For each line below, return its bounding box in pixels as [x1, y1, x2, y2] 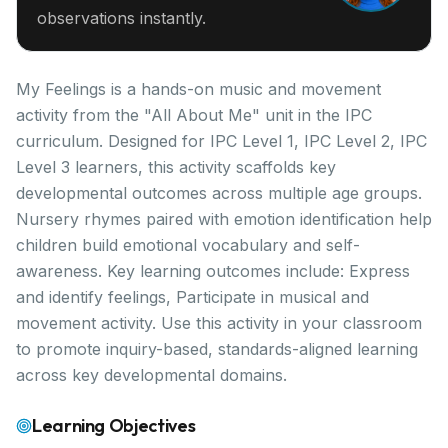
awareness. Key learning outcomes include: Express [16, 261, 410, 281]
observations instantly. [37, 8, 206, 28]
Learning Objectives [32, 414, 196, 437]
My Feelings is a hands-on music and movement [16, 79, 381, 99]
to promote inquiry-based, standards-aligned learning [16, 339, 418, 359]
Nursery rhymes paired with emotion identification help [16, 209, 432, 229]
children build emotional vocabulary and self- [16, 235, 360, 255]
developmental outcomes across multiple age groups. [16, 183, 422, 203]
